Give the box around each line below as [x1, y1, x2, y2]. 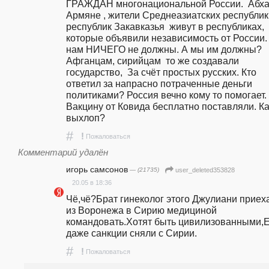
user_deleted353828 [175, 166, 235, 174]
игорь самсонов [66, 164, 128, 174]
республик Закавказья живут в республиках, [66, 20, 264, 32]
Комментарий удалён [18, 147, 108, 157]
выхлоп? [66, 112, 107, 123]
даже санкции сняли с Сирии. [66, 228, 197, 239]
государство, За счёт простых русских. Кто [66, 66, 256, 77]
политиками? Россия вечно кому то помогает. [66, 89, 267, 100]
